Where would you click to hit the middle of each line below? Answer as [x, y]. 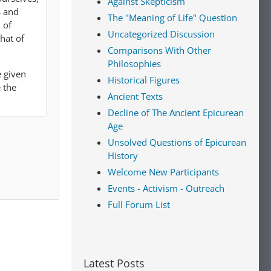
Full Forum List [139, 204]
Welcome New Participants [163, 172]
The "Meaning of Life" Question [172, 18]
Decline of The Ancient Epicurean [176, 113]
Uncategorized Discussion [161, 34]
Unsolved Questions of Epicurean [177, 142]
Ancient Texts [135, 96]
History [123, 155]
